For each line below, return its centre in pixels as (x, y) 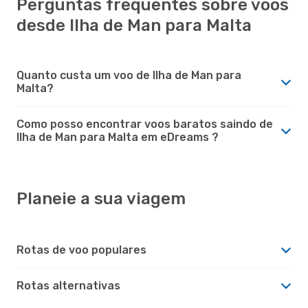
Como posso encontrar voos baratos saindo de (145, 124)
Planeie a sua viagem (101, 198)
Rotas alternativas (68, 285)
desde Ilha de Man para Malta (134, 25)
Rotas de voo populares (81, 250)
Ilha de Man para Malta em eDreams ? (118, 137)
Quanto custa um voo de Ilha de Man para (129, 75)
